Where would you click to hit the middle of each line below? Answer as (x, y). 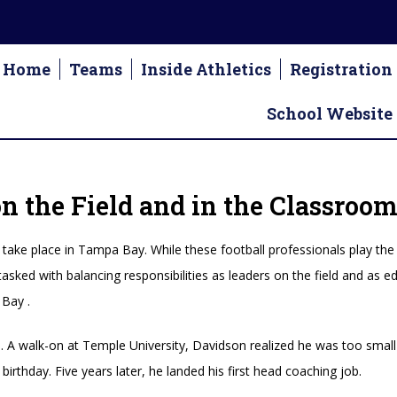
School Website (329, 113)
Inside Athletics (206, 69)
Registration (341, 69)
